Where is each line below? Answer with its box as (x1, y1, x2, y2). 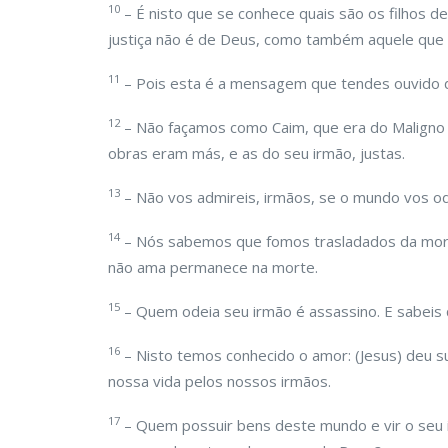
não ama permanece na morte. (108, 257, 318, 277)
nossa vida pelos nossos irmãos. (108, 371, 331, 391)
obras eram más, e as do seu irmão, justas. (108, 143, 405, 163)
